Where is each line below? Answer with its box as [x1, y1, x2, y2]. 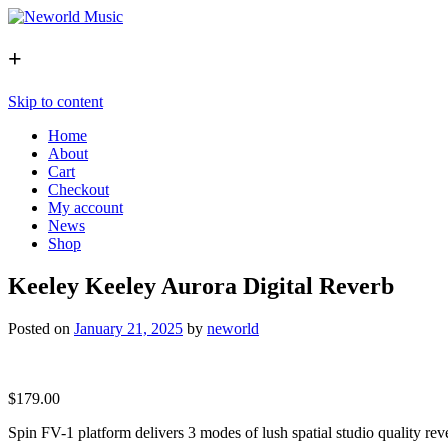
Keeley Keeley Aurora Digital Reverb [8, 272, 394, 299]
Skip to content [8, 92, 103, 110]
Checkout [48, 180, 109, 198]
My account [48, 198, 123, 216]
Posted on [8, 319, 74, 337]
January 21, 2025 [74, 319, 183, 337]
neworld [207, 319, 259, 337]
